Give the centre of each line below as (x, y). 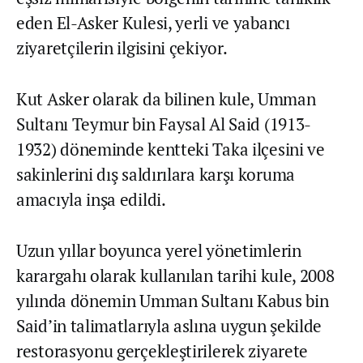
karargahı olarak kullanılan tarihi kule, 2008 (175, 275)
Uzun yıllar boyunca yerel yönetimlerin (159, 250)
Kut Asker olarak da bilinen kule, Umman (166, 98)
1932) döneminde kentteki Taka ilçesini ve (171, 149)
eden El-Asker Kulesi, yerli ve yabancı (153, 22)
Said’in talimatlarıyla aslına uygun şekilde (169, 325)
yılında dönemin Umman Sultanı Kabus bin (173, 300)
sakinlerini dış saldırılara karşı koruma (156, 174)
